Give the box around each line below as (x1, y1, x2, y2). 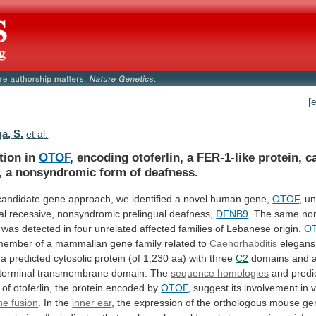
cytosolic (54, 252, 92, 264)
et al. (26, 128, 49, 140)
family (135, 237, 162, 249)
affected (140, 222, 176, 234)
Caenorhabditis (209, 237, 278, 249)
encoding (77, 150, 129, 164)
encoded (106, 281, 145, 293)
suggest (193, 281, 229, 293)
